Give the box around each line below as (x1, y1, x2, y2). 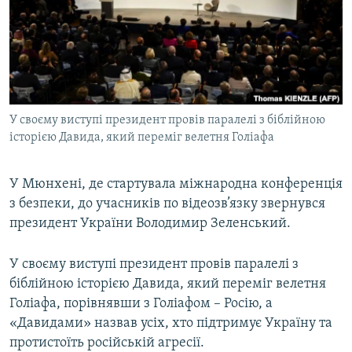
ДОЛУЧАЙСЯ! (14, 92, 75, 104)
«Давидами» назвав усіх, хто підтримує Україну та (9, 316, 332, 332)
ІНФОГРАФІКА (28, 93, 88, 105)
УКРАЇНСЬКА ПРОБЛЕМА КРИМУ (28, 65, 170, 77)
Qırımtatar (14, 49, 75, 64)
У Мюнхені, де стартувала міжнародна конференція (9, 177, 343, 192)
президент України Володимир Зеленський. (9, 216, 291, 232)
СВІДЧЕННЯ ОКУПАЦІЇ (28, 37, 126, 49)
